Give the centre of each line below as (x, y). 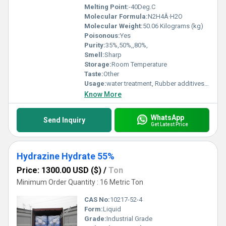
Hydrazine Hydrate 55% (66, 156)
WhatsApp (167, 117)
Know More (103, 94)
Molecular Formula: (116, 16)
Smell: (94, 55)
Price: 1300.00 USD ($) (59, 170)
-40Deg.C (142, 7)
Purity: (95, 45)
